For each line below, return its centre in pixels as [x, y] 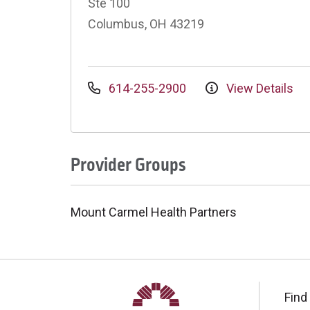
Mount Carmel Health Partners [154, 212]
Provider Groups [128, 165]
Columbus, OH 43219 [146, 24]
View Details [258, 88]
